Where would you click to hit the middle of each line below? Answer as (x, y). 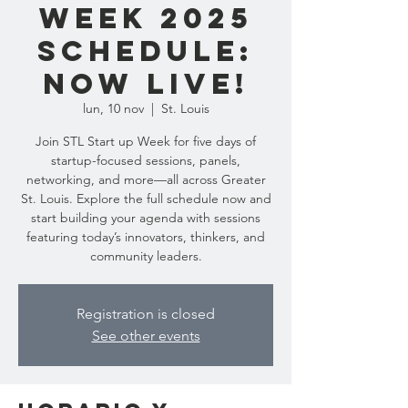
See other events (146, 336)
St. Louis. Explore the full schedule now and (146, 199)
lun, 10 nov (113, 108)
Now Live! (146, 84)
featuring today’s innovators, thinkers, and (146, 237)
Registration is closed (146, 314)
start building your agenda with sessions (146, 218)
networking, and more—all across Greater (146, 179)
